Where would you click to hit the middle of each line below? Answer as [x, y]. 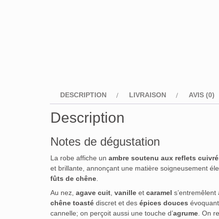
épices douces [164, 203]
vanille [125, 193]
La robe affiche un [79, 158]
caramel [159, 193]
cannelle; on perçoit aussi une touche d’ [112, 213]
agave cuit [93, 193]
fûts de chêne [73, 179]
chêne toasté [72, 203]
